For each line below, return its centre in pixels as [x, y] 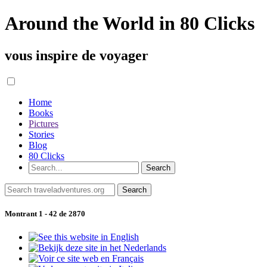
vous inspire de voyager [77, 55]
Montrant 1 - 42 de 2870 [45, 213]
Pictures [44, 123]
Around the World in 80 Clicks [130, 24]
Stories [41, 134]
